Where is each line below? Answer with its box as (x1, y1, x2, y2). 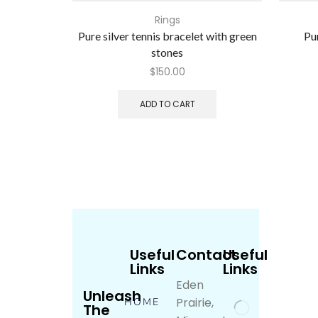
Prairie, (176, 294, 214, 311)
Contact (176, 244, 238, 265)
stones (151, 45, 183, 60)
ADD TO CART (139, 98, 195, 110)
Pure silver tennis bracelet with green (77, 29, 257, 43)
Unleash (83, 285, 141, 306)
